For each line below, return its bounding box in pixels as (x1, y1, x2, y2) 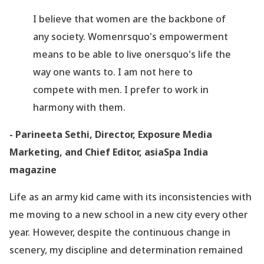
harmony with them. (33, 101, 126, 114)
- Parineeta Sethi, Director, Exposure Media (9, 128, 212, 141)
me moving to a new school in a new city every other (9, 208, 248, 222)
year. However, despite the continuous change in (9, 226, 230, 239)
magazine (9, 163, 57, 177)
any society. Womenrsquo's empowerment (33, 30, 228, 44)
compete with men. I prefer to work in (33, 83, 209, 97)
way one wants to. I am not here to (33, 65, 193, 79)
